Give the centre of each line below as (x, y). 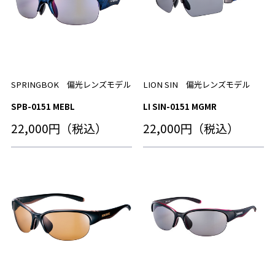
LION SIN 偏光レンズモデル (196, 84)
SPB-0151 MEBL (43, 106)
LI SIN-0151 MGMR (180, 106)
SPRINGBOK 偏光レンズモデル (71, 84)
